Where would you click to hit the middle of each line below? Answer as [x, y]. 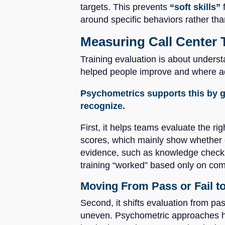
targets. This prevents [125, 7]
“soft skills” [195, 7]
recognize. [103, 106]
